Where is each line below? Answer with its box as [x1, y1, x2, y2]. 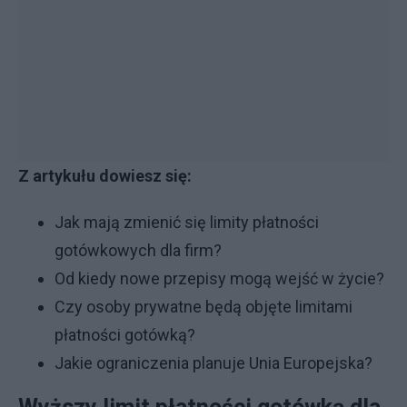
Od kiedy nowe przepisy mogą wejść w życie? [55, 269, 384, 288]
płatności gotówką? [55, 325, 195, 344]
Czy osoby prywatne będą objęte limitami [55, 297, 352, 316]
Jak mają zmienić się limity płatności [55, 213, 319, 232]
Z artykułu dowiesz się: [18, 166, 195, 185]
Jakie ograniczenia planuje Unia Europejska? [55, 353, 372, 372]
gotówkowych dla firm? [55, 241, 222, 260]
